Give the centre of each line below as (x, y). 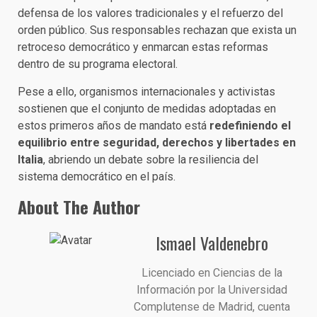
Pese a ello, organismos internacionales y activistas (146, 91)
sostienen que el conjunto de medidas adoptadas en (147, 108)
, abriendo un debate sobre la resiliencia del (151, 159)
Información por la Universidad (212, 289)
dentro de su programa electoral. (98, 64)
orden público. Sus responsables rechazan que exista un (157, 30)
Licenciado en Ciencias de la (212, 272)
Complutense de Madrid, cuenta (212, 306)
